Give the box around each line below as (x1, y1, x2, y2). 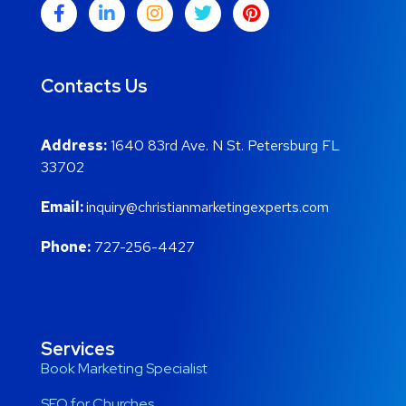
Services (41, 337, 115, 362)
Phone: (41, 237, 91, 257)
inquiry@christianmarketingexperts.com (86, 198, 329, 217)
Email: (41, 198, 86, 217)
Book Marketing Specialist (41, 359, 208, 379)
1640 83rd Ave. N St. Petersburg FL (107, 136, 340, 156)
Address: (41, 136, 107, 156)
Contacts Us (41, 74, 148, 99)
